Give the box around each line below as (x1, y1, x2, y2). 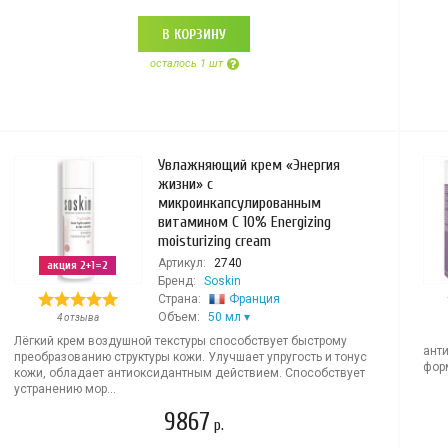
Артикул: (157, 256, 206, 270)
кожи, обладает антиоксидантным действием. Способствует (13, 366, 365, 380)
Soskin (203, 274, 241, 288)
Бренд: (157, 274, 196, 288)
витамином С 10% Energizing (157, 213, 331, 231)
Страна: (157, 292, 201, 306)
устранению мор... (13, 382, 116, 396)
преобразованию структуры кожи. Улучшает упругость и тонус (13, 350, 367, 364)
